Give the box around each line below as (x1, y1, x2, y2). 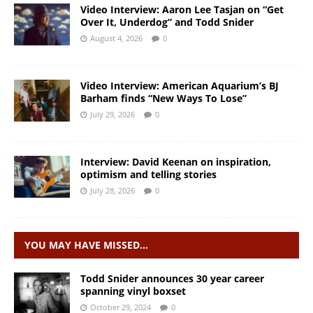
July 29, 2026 (90, 109, 135, 120)
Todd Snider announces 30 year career (80, 272, 264, 286)
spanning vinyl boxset (80, 284, 186, 298)
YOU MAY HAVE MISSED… (24, 238, 148, 252)
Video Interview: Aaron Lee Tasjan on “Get (80, 3, 284, 17)
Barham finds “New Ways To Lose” (80, 92, 247, 105)
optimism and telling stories (80, 168, 217, 182)
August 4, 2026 (90, 33, 143, 44)
